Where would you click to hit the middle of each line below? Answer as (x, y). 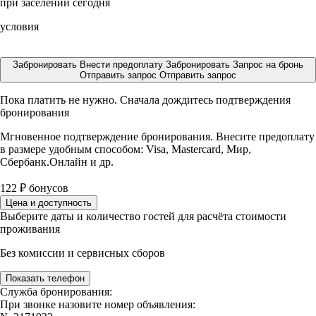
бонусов (47, 188)
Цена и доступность (49, 203)
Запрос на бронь (268, 65)
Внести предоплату (123, 65)
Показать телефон (45, 278)
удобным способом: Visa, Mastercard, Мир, (150, 149)
